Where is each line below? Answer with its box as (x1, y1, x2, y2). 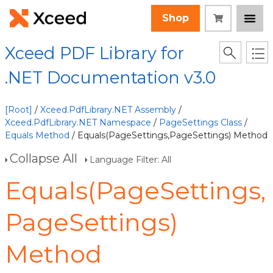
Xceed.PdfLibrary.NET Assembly (40, 104, 176, 115)
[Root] (5, 104, 32, 115)
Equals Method (5, 130, 69, 141)
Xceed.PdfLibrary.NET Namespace (5, 117, 151, 128)
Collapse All (10, 151, 77, 166)
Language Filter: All (90, 154, 171, 165)
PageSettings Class (159, 117, 242, 128)
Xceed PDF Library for (5, 43, 184, 63)
